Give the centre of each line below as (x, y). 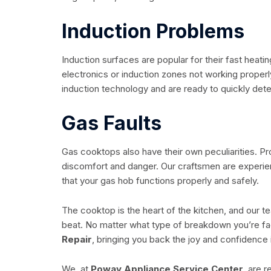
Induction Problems (153, 31)
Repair (77, 240)
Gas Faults (112, 123)
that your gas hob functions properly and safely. (160, 181)
